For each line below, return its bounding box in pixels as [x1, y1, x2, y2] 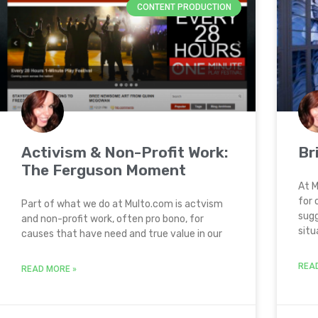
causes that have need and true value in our [21, 228, 222, 240]
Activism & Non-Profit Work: [21, 143, 229, 161]
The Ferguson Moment [21, 161, 186, 179]
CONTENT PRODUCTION [136, 2, 231, 13]
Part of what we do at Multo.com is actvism [21, 198, 223, 210]
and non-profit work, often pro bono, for [21, 213, 204, 225]
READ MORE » [21, 264, 77, 274]
